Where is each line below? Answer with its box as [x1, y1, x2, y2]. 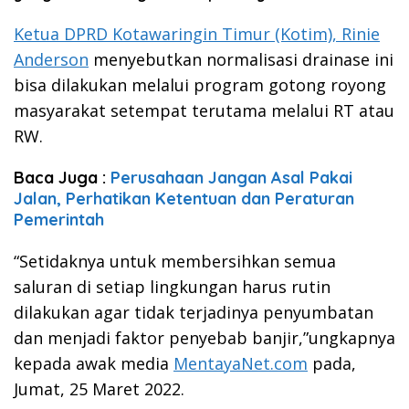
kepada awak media [14, 351, 173, 374]
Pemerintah [14, 208, 104, 230]
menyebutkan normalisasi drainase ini [89, 47, 393, 70]
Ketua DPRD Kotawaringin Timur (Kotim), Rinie [14, 22, 380, 45]
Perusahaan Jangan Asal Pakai [110, 166, 352, 188]
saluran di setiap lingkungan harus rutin [14, 275, 330, 298]
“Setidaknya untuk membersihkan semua [14, 249, 336, 272]
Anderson [14, 47, 89, 70]
